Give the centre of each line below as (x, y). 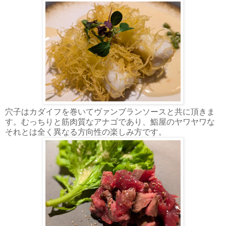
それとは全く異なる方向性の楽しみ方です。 (86, 132)
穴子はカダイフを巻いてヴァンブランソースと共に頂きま (110, 111)
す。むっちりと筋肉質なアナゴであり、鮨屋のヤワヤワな (110, 122)
